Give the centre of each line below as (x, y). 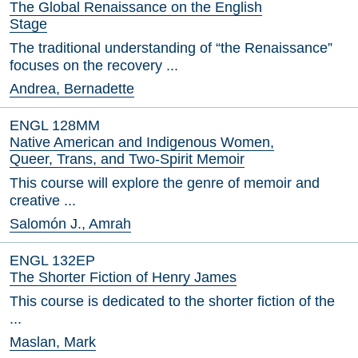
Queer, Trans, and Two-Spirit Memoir (127, 159)
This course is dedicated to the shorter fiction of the (172, 301)
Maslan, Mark (53, 342)
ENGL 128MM (55, 125)
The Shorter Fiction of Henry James (123, 277)
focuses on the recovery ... (94, 66)
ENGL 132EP (52, 261)
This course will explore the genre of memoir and (165, 183)
